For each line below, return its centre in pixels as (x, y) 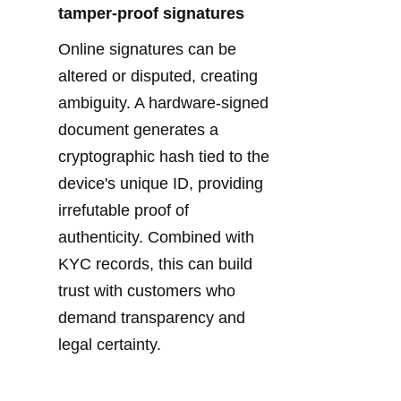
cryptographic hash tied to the (164, 157)
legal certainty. (110, 345)
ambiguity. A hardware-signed (163, 103)
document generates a (138, 130)
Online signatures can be (147, 50)
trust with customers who (147, 291)
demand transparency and (152, 318)
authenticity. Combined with (156, 238)
